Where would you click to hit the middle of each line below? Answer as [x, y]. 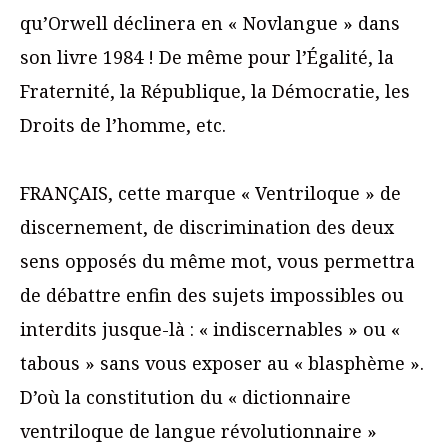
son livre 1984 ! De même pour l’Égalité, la [207, 57]
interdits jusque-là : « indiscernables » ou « [210, 329]
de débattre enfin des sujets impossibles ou [212, 295]
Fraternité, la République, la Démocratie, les [215, 91]
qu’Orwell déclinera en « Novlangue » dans [210, 23]
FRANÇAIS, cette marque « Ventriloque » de [210, 193]
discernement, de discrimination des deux [207, 227]
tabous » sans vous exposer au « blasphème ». [222, 363]
